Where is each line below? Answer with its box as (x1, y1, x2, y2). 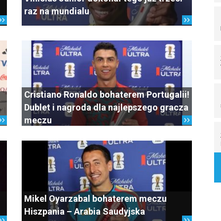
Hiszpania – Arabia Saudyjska (24, 206, 145, 217)
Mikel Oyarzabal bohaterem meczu (24, 193, 167, 204)
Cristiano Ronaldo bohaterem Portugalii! (24, 89, 189, 100)
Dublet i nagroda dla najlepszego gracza (24, 102, 188, 112)
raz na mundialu (24, 5, 89, 16)
